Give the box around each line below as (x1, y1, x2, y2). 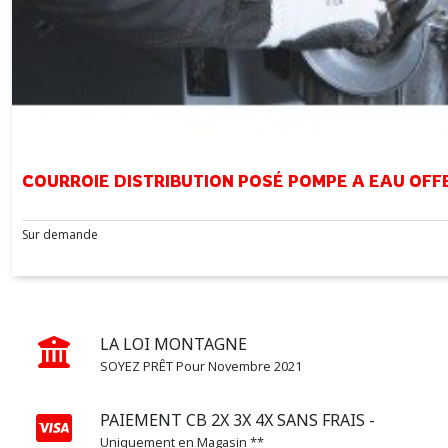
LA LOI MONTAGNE (100, 332, 247, 355)
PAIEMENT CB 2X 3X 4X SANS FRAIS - (100, 408, 375, 431)
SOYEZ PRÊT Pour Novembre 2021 (100, 356, 302, 375)
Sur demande (22, 225, 98, 243)
